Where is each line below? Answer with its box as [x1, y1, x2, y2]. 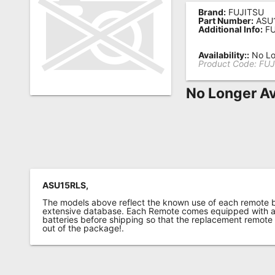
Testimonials [20, 90, 110, 109]
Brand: [198, 7, 227, 17]
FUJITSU [226, 7, 265, 17]
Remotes [20, 131, 84, 149]
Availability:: [198, 50, 250, 60]
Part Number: [198, 15, 254, 26]
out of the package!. [42, 223, 125, 233]
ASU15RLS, [42, 180, 89, 190]
